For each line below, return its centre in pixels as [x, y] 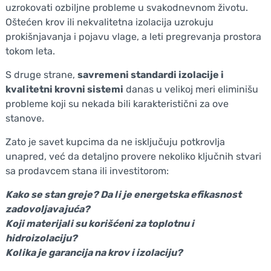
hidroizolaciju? [41, 238]
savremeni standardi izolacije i [150, 74]
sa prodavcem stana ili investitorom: [87, 171]
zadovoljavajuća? [47, 209]
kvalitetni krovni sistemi [64, 89]
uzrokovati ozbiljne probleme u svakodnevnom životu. [126, 7]
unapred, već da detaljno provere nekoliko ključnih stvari [133, 156]
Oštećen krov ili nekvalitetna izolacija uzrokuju [109, 22]
